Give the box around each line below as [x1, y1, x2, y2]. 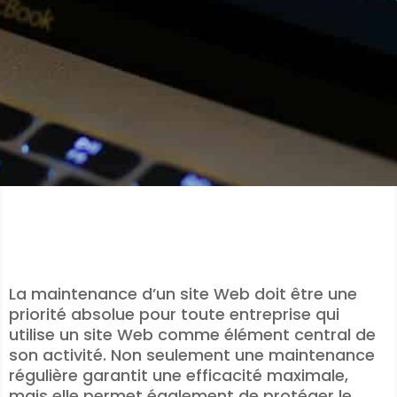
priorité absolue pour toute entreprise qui [9, 303, 339, 325]
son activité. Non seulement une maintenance [9, 344, 375, 366]
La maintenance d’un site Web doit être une [9, 283, 357, 305]
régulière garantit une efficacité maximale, [9, 364, 348, 386]
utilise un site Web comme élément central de [9, 323, 376, 346]
